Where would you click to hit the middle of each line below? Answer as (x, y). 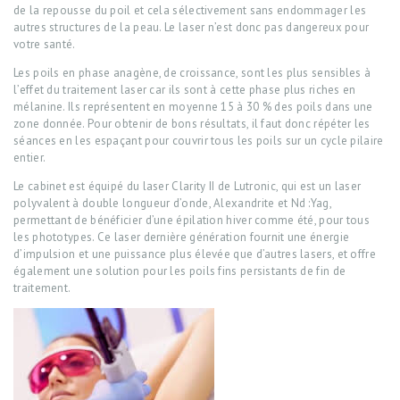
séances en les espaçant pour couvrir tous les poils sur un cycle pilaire (199, 141)
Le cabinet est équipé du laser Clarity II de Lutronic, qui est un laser (187, 187)
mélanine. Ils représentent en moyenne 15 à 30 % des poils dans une (193, 107)
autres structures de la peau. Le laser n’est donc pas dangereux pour (192, 28)
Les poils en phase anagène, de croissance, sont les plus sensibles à (192, 73)
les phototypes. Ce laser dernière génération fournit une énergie (182, 237)
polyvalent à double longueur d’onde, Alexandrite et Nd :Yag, (172, 204)
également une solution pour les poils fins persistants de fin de (180, 271)
